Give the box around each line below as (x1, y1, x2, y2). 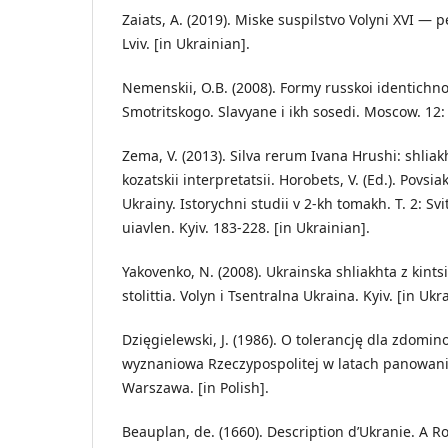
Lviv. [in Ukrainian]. (122, 33, 250, 53)
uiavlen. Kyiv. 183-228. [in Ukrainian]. (122, 217, 370, 237)
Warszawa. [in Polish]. (122, 377, 269, 397)
